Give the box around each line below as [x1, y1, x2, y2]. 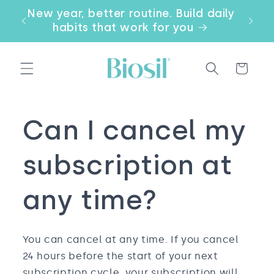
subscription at [22, 148, 232, 182]
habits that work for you [53, 21, 194, 34]
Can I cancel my [22, 113, 246, 147]
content [18, 15, 64, 28]
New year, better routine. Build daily [27, 7, 235, 20]
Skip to [18, 3, 59, 16]
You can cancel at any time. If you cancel [22, 233, 239, 245]
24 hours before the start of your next [22, 250, 218, 262]
